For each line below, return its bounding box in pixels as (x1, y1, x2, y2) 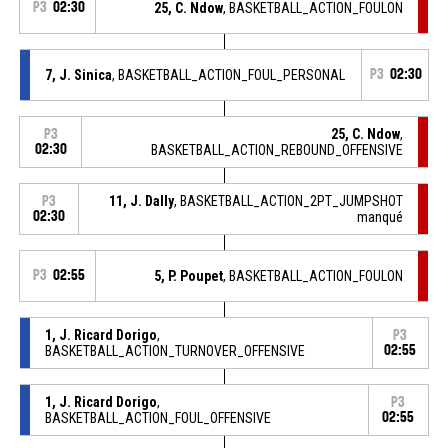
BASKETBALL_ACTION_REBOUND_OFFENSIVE (151, 141, 404, 158)
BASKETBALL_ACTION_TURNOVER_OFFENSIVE (44, 342, 305, 359)
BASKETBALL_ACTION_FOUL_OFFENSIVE (44, 409, 271, 426)
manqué (357, 208, 404, 225)
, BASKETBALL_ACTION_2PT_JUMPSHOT (174, 192, 404, 209)
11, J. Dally (109, 192, 175, 209)
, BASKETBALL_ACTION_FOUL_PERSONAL (111, 66, 345, 83)
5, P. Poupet (154, 267, 224, 284)
